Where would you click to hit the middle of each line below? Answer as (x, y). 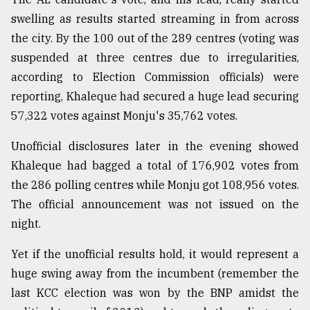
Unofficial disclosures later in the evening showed (155, 146)
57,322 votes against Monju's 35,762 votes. (124, 116)
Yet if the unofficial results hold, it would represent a (155, 254)
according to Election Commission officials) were (155, 77)
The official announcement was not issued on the (155, 204)
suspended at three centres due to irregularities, (155, 58)
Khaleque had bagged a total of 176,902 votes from (155, 166)
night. (26, 224)
